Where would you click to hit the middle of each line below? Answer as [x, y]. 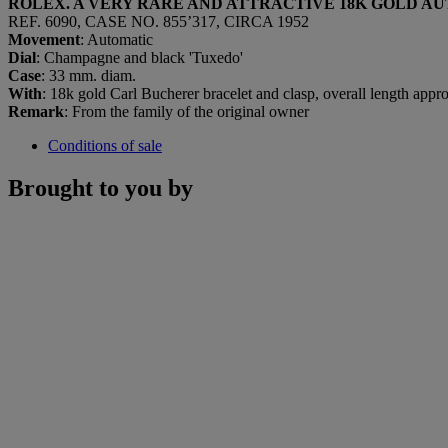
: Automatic [116, 39]
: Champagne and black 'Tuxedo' [139, 57]
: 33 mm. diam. [88, 75]
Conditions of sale [105, 145]
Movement [44, 39]
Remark [36, 111]
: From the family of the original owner [186, 111]
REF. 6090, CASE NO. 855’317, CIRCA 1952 [158, 21]
